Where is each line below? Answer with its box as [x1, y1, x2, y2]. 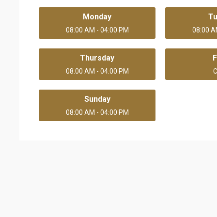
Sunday [84, 94, 110, 104]
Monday [83, 12, 112, 21]
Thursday [80, 53, 115, 62]
